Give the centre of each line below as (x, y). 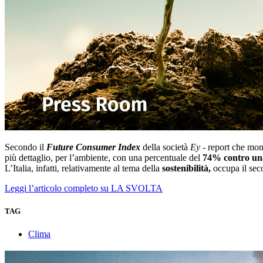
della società (165, 147)
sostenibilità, (188, 168)
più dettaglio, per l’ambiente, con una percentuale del (104, 158)
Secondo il (26, 147)
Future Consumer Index (93, 147)
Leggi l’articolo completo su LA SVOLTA (84, 188)
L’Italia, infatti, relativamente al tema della (83, 168)
